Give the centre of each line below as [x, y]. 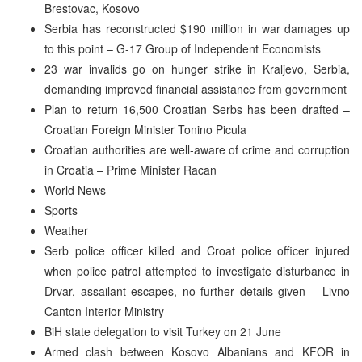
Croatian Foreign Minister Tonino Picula [145, 129]
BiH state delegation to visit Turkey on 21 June [163, 331]
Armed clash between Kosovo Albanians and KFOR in [197, 351]
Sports [61, 210]
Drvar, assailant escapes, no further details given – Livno [197, 290]
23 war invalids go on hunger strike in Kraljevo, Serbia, [197, 68]
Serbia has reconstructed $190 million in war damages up [197, 28]
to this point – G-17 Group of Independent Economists [183, 48]
